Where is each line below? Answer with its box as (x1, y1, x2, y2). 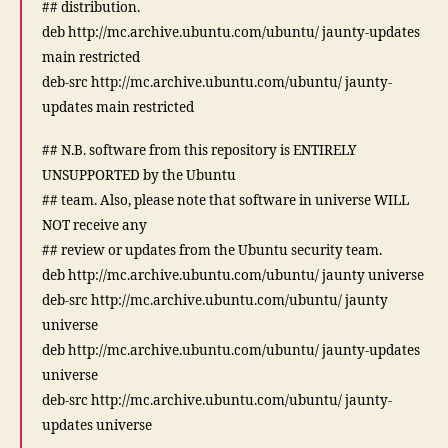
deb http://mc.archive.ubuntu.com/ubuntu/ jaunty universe (42, 266, 424, 284)
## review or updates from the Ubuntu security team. (42, 241, 382, 259)
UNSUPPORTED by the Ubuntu (42, 166, 236, 184)
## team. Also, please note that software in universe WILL (42, 191, 409, 209)
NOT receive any (42, 216, 147, 234)
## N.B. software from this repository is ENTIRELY (42, 141, 356, 159)
